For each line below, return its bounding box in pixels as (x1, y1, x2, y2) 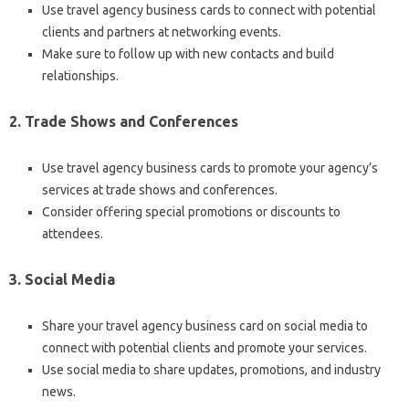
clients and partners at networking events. (42, 25, 281, 39)
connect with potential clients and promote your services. (42, 341, 367, 355)
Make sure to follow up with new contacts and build (42, 47, 334, 61)
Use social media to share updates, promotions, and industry (42, 362, 381, 377)
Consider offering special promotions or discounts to (42, 204, 341, 219)
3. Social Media (9, 271, 115, 288)
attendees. (42, 226, 103, 241)
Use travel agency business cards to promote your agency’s (42, 161, 378, 175)
